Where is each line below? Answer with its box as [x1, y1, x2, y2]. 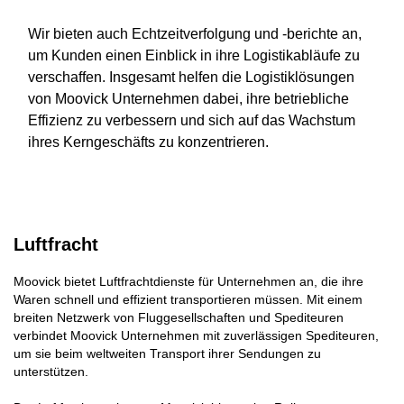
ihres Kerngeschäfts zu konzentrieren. [28, 133, 269, 150]
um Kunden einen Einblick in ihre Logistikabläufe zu [28, 47, 360, 63]
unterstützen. [14, 363, 88, 379]
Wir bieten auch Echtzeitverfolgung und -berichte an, [28, 25, 362, 41]
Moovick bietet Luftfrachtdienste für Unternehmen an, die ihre [14, 273, 363, 289]
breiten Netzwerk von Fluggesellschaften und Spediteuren [14, 309, 344, 325]
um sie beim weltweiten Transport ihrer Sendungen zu [14, 345, 321, 361]
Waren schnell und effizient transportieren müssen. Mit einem [14, 291, 363, 307]
